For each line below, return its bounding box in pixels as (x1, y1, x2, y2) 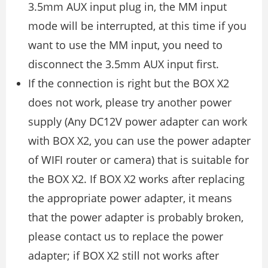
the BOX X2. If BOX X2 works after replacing (28, 171, 245, 186)
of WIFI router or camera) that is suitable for (28, 152, 249, 167)
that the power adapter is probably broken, (28, 209, 243, 224)
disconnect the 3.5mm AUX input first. (28, 56, 219, 71)
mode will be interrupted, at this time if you (28, 18, 246, 33)
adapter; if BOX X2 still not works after (28, 248, 219, 263)
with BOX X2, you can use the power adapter (28, 133, 251, 148)
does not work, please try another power (28, 95, 232, 109)
